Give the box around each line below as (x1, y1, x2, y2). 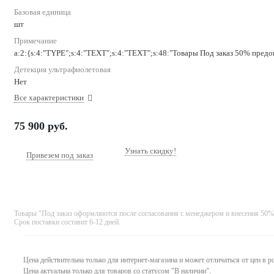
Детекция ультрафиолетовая (14, 64, 111, 74)
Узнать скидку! (125, 146, 176, 155)
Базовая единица (14, 7, 71, 17)
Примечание (14, 35, 57, 45)
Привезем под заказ (26, 150, 93, 160)
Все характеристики (14, 92, 84, 102)
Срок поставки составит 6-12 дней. (14, 217, 120, 226)
